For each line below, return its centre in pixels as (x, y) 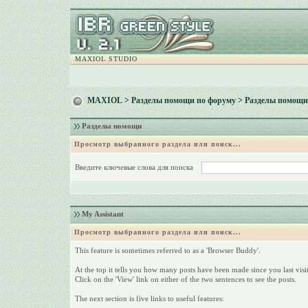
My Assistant (101, 214)
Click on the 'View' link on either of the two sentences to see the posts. (185, 279)
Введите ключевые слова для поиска (136, 167)
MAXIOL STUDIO (106, 59)
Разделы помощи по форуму (183, 101)
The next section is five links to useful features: (149, 298)
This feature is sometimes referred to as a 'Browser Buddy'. (167, 250)
